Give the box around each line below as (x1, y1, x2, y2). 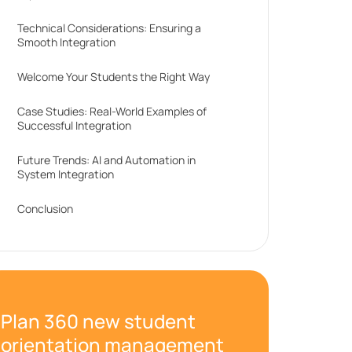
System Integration (17, 167, 115, 181)
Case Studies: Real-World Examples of (17, 104, 207, 119)
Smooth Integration (17, 35, 116, 49)
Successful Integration (17, 118, 132, 133)
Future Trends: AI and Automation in (17, 152, 196, 167)
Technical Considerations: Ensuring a (17, 20, 202, 35)
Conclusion (17, 201, 74, 216)
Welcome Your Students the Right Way (17, 69, 211, 84)
